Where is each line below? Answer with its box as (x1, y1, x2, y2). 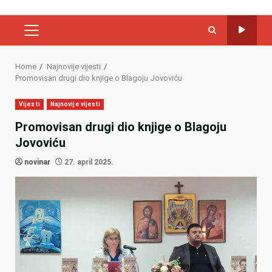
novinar (24, 157, 50, 166)
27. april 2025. (63, 157, 114, 166)
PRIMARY (30, 30, 72, 42)
